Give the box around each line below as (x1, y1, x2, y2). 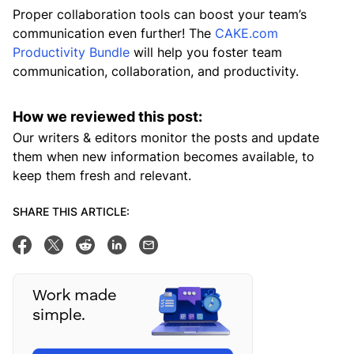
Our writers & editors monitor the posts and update (13, 130, 319, 146)
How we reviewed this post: (13, 108, 202, 126)
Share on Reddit (75, 236, 171, 253)
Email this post (138, 236, 227, 253)
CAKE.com (215, 25, 278, 42)
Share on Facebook (12, 236, 128, 253)
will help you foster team (130, 44, 282, 61)
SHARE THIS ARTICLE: (13, 205, 130, 219)
